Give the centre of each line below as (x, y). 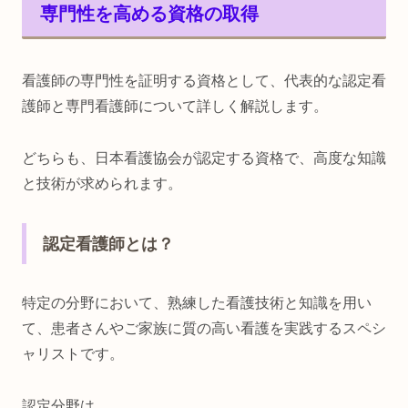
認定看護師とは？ (108, 245)
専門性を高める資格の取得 (149, 13)
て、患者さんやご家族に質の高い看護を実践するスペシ (204, 329)
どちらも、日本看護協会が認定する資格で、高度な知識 (204, 158)
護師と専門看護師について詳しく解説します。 (175, 107)
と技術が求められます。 (102, 184)
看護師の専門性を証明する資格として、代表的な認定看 (204, 81)
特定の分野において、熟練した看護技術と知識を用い (197, 303)
